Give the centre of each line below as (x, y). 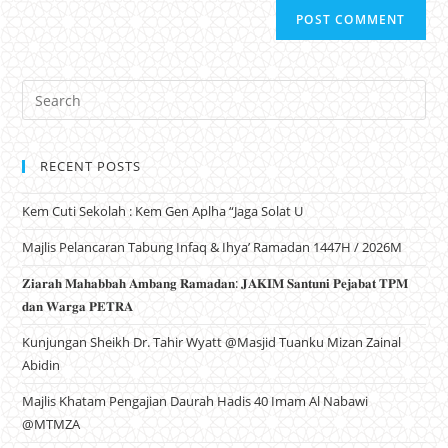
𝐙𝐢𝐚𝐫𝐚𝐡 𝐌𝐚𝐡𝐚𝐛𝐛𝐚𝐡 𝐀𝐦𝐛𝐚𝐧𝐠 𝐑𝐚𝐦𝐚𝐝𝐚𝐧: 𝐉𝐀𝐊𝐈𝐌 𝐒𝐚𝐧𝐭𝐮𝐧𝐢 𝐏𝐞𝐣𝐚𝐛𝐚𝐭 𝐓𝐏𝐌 (215, 283)
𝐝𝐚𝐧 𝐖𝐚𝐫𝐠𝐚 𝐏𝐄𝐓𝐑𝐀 (78, 306)
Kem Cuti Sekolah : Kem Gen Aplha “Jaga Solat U (163, 211)
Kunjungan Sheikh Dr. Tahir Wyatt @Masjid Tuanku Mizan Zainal (212, 342)
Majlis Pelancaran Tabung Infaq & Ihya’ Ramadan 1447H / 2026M (212, 247)
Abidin (41, 365)
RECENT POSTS (91, 166)
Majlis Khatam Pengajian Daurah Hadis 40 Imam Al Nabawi (195, 401)
